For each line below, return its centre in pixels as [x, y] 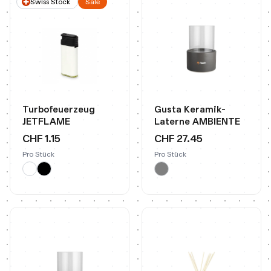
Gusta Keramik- [190, 109]
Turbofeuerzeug [59, 109]
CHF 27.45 [178, 138]
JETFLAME [46, 121]
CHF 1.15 [41, 138]
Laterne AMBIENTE [197, 121]
